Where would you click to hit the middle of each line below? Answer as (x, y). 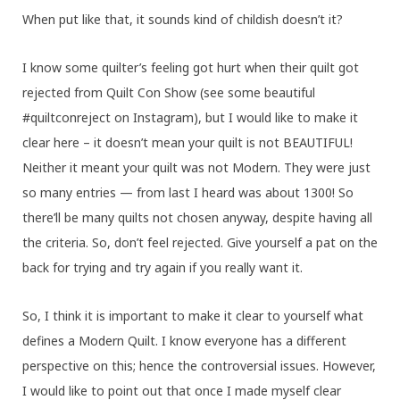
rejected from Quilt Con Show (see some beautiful (169, 92)
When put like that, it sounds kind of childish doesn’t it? (183, 19)
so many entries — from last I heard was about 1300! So (188, 192)
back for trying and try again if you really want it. (162, 267)
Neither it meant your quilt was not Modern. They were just (196, 167)
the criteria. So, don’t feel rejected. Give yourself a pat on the (200, 242)
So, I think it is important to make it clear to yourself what (193, 315)
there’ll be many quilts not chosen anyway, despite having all (197, 217)
